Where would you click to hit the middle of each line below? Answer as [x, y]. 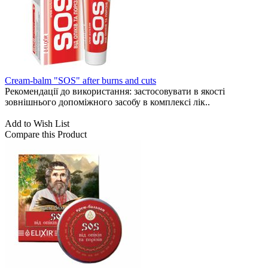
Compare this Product [46, 135]
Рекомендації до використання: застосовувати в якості [115, 92]
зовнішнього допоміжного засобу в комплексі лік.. [107, 102]
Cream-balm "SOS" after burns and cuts [80, 81]
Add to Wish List [37, 124]
